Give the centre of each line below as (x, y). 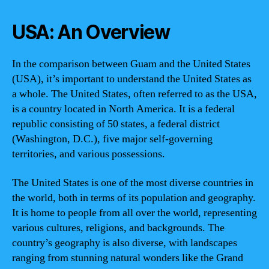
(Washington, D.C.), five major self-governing (112, 139)
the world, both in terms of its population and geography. (134, 198)
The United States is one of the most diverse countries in (133, 183)
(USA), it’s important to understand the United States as (132, 79)
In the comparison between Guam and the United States (131, 64)
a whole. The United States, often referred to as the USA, (134, 94)
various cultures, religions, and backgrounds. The (118, 228)
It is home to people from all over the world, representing (134, 213)
